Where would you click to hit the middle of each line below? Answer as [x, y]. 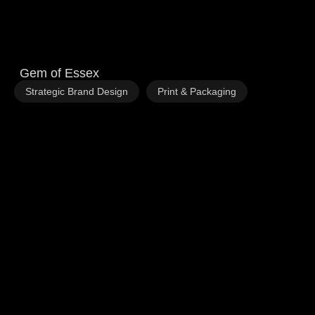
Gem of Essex [59, 73]
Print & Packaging [197, 91]
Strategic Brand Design [77, 91]
